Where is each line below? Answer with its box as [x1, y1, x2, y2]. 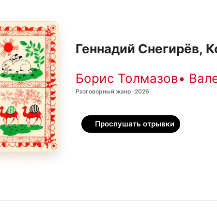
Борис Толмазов [76, 70, 178, 86]
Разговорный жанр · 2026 [76, 87, 149, 95]
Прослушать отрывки [95, 119, 174, 128]
